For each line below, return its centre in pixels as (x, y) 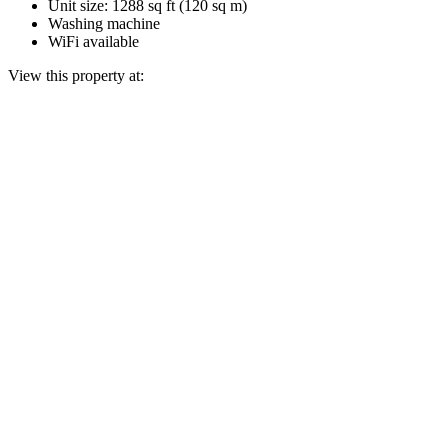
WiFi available (93, 41)
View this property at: (76, 75)
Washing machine (104, 23)
